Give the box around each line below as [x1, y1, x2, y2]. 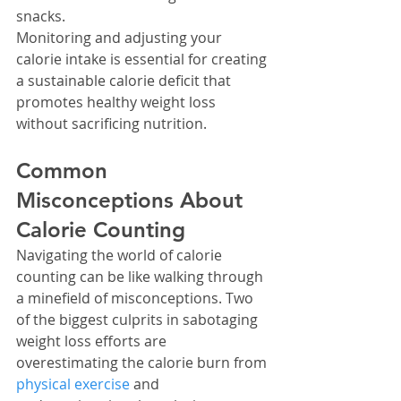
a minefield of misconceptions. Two [16, 288, 257, 309]
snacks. [16, 6, 65, 27]
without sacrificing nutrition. [16, 114, 207, 134]
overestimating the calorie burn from [16, 353, 270, 373]
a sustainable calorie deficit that [16, 71, 235, 91]
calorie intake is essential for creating [16, 49, 270, 70]
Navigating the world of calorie [16, 245, 226, 266]
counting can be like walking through [16, 267, 267, 287]
